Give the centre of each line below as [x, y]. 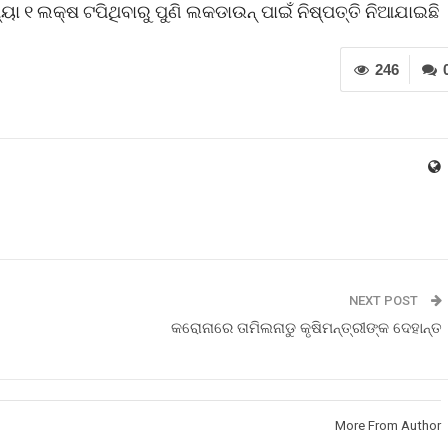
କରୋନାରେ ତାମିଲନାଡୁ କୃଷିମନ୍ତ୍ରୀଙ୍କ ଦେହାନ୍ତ [306, 328]
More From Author [388, 425]
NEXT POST [385, 300]
